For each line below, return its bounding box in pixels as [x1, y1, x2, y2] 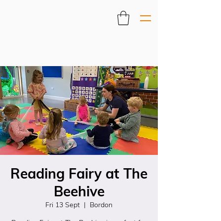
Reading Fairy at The [10, 165, 147, 182]
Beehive [53, 183, 105, 200]
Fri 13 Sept [45, 200, 80, 209]
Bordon [90, 200, 112, 209]
